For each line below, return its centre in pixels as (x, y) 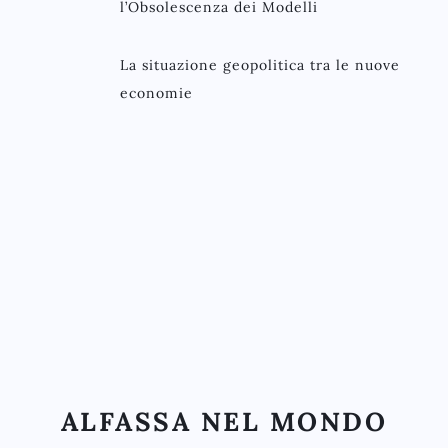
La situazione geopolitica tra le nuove (260, 65)
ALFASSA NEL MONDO (224, 422)
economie (156, 93)
